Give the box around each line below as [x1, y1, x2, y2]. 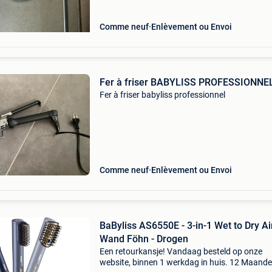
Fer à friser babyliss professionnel [99, 90, 225, 100]
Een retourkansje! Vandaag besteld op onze [99, 246, 262, 256]
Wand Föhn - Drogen [99, 233, 188, 245]
